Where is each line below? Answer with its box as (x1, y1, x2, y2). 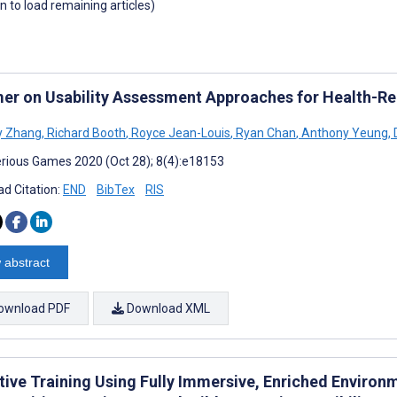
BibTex (97, 182, 135, 197)
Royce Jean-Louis (128, 125, 230, 140)
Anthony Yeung (299, 125, 388, 140)
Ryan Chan (233, 125, 296, 140)
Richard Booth (44, 125, 126, 140)
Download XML (124, 300, 210, 315)
